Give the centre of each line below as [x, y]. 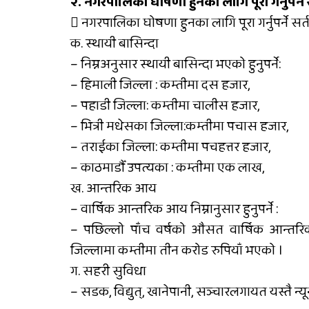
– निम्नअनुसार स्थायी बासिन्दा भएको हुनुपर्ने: [176, 64]
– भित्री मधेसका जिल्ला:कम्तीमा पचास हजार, [179, 127]
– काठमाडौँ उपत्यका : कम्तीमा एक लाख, [167, 168]
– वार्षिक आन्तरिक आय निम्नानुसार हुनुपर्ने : [174, 209]
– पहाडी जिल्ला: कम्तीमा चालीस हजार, [165, 106]
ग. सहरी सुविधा [108, 271]
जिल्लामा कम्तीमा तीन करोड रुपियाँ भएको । [177, 251]
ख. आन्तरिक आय [113, 189]
